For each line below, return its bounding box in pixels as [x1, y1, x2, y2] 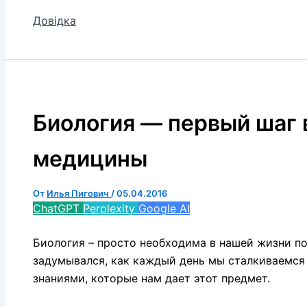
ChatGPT [33, 201, 83, 215]
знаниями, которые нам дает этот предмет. [33, 271, 270, 285]
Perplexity [83, 201, 138, 215]
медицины [33, 145, 147, 172]
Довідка [33, 14, 76, 27]
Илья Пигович [47, 187, 111, 199]
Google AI [138, 201, 190, 215]
